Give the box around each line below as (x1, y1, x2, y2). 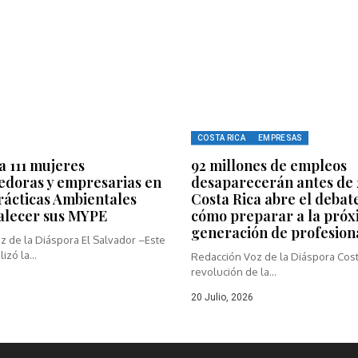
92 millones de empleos (191, 155, 347, 175)
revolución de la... (191, 265, 276, 278)
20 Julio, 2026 (191, 291, 253, 303)
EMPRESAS (258, 133, 303, 142)
